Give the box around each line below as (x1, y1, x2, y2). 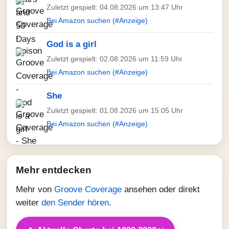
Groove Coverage (54, 185, 124, 194)
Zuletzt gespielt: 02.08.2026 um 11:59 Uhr (47, 55, 182, 63)
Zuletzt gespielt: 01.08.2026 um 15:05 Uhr (47, 106, 183, 114)
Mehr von (16, 185, 54, 194)
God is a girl (47, 39, 97, 49)
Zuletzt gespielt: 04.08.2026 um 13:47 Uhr (47, 3, 183, 11)
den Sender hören (41, 198, 109, 208)
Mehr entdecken (16, 165, 91, 175)
